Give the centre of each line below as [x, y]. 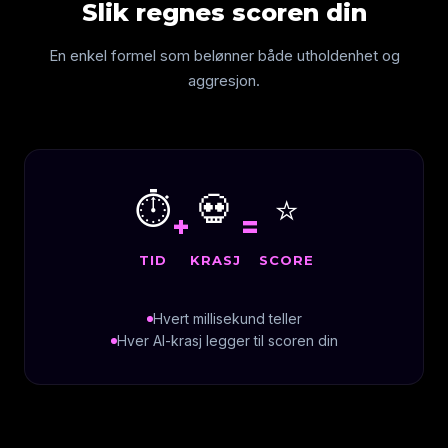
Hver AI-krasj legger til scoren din [227, 340]
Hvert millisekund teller [227, 318]
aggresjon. [224, 80]
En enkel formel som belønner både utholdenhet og [224, 55]
